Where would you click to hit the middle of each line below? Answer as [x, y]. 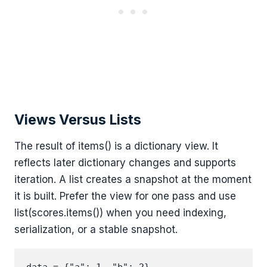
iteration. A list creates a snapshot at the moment [133, 179]
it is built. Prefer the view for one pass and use [125, 196]
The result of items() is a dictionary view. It [116, 146]
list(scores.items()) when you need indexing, [120, 212]
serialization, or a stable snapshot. [96, 229]
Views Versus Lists [78, 119]
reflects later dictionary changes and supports [125, 162]
